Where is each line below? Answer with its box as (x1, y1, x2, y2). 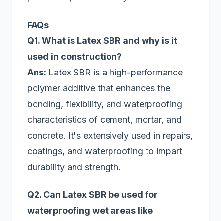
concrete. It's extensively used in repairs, (27, 130, 193, 141)
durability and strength (27, 162, 118, 173)
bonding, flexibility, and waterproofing (27, 99, 182, 110)
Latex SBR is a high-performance (48, 67, 183, 78)
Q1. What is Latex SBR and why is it (27, 36, 177, 46)
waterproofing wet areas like (27, 205, 153, 216)
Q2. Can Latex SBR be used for (27, 189, 158, 200)
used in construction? (27, 51, 122, 62)
